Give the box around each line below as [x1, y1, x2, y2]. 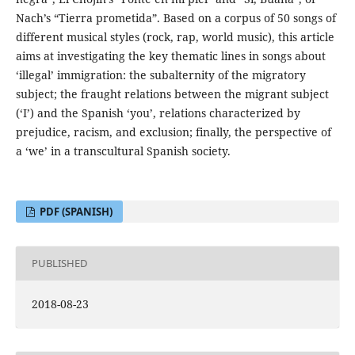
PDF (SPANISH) [37, 204, 113, 219]
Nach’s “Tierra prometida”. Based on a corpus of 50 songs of [15, 10, 336, 25]
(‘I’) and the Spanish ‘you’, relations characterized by [15, 105, 300, 120]
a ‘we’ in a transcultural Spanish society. [15, 143, 231, 158]
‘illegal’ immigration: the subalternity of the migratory [15, 67, 306, 82]
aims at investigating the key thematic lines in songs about [15, 48, 326, 63]
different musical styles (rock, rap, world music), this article [15, 29, 334, 44]
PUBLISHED [31, 256, 88, 271]
